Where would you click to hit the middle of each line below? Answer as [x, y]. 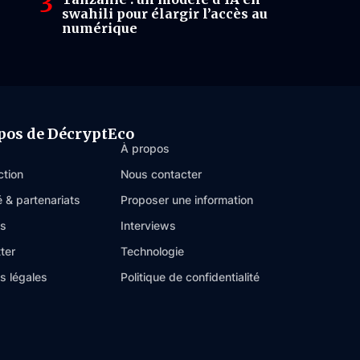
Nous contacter [161, 174]
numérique [100, 28]
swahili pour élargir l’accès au [165, 13]
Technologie [152, 252]
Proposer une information [187, 200]
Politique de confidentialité [190, 277]
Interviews [148, 226]
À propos [145, 149]
